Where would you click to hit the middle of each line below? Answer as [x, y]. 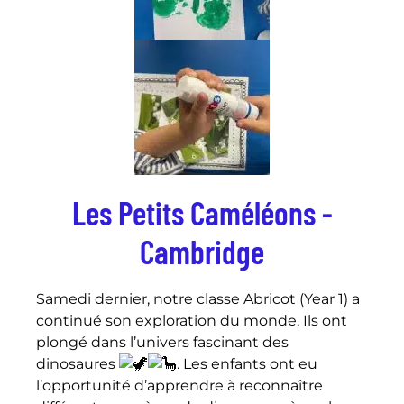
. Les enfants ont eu [247, 363]
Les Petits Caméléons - [202, 212]
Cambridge [202, 251]
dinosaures [78, 363]
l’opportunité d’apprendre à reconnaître [179, 385]
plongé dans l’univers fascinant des [162, 342]
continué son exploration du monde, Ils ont [192, 320]
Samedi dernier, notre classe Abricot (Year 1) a [198, 298]
